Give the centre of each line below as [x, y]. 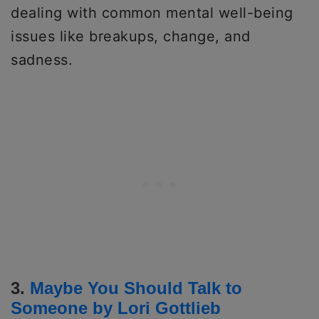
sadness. [42, 59]
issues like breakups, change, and [131, 36]
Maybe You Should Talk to [136, 288]
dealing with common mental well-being [152, 12]
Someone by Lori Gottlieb [116, 308]
